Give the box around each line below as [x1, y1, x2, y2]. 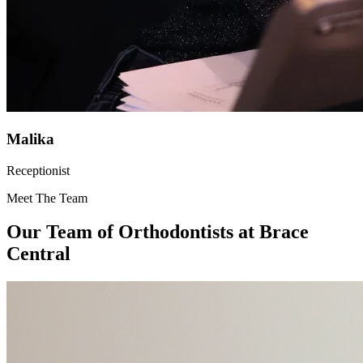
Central [6, 243, 70, 265]
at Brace [233, 221, 309, 243]
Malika [6, 130, 54, 147]
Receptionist [6, 163, 70, 177]
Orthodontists [118, 221, 233, 243]
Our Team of [6, 221, 113, 243]
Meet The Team [6, 190, 88, 205]
